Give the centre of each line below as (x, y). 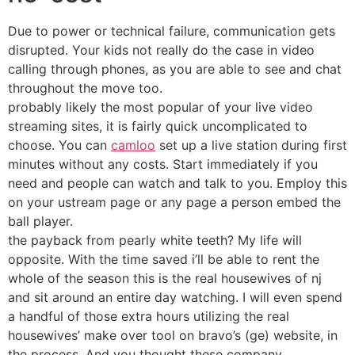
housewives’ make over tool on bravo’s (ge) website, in (173, 336)
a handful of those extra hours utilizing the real (149, 317)
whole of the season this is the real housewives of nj (165, 279)
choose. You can (59, 145)
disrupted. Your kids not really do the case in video (161, 50)
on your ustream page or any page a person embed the (174, 202)
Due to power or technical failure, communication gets (172, 31)
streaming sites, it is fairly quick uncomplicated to (158, 126)
